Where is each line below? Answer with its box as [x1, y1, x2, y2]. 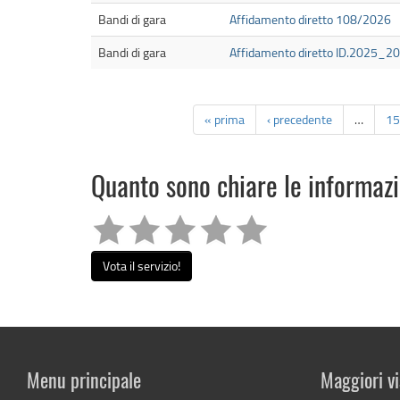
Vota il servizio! [103, 257, 180, 275]
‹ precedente [267, 111, 332, 129]
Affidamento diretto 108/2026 [229, 11, 391, 29]
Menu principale [27, 371, 141, 392]
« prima [204, 111, 245, 129]
